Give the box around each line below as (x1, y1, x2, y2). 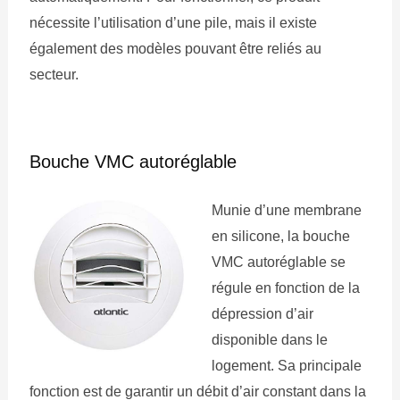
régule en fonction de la (211, 279, 360, 296)
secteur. (29, 66, 79, 82)
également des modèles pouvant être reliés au (29, 40, 321, 56)
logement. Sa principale (211, 357, 362, 373)
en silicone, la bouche (211, 228, 350, 244)
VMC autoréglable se (211, 254, 346, 270)
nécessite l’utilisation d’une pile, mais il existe (29, 14, 317, 30)
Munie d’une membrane (211, 202, 362, 218)
